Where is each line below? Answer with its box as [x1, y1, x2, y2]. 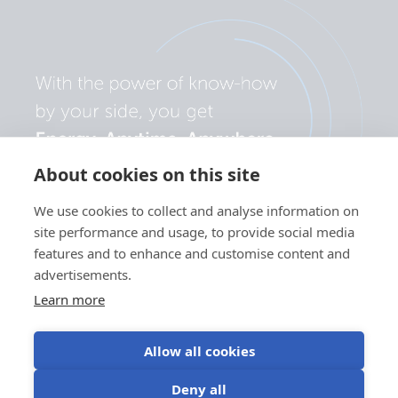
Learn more [34, 291, 105, 308]
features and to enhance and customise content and [34, 244, 350, 262]
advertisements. [34, 266, 131, 283]
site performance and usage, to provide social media [34, 223, 354, 241]
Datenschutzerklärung [18, 362, 146, 378]
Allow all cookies [143, 341, 255, 360]
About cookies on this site [34, 163, 260, 187]
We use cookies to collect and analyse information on [34, 202, 359, 219]
